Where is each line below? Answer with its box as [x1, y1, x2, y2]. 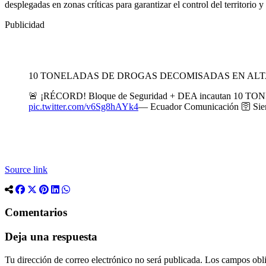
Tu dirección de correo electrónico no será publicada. [5, 254, 202, 265]
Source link [5, 164, 47, 175]
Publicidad [5, 19, 45, 30]
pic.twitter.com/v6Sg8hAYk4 [28, 101, 138, 112]
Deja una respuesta [5, 230, 97, 243]
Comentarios [5, 206, 67, 219]
